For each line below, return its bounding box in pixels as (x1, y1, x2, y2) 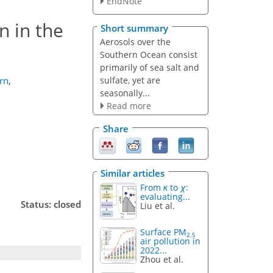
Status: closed (21, 197, 81, 210)
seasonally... (99, 87, 150, 99)
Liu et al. (140, 199, 175, 211)
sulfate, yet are (99, 74, 160, 86)
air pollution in (140, 235, 201, 247)
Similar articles (101, 166, 165, 179)
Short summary (101, 21, 168, 34)
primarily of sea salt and (99, 61, 199, 73)
